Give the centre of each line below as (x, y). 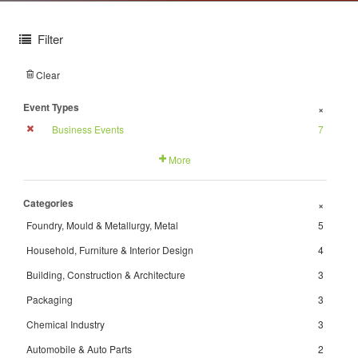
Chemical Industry (66, 324)
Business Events (88, 129)
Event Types (51, 107)
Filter (50, 39)
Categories (48, 203)
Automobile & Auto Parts (79, 349)
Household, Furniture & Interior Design (110, 250)
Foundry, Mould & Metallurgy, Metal (102, 225)
